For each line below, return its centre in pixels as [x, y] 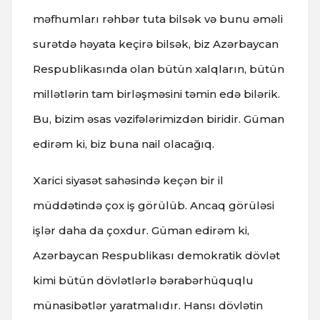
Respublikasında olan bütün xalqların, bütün [159, 69]
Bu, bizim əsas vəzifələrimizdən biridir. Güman [159, 119]
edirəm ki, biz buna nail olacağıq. [124, 144]
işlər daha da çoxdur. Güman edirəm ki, [141, 230]
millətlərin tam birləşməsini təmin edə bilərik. [156, 94]
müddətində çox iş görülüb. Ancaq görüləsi [154, 205]
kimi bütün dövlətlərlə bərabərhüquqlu [143, 280]
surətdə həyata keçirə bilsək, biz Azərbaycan [156, 44]
